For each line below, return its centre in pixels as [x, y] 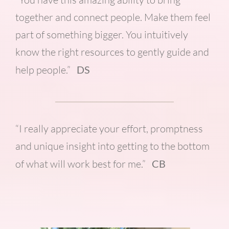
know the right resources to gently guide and [112, 52]
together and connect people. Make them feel [113, 17]
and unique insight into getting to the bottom [112, 146]
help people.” [46, 70]
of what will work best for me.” [83, 164]
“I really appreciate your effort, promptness [109, 129]
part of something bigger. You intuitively [101, 35]
